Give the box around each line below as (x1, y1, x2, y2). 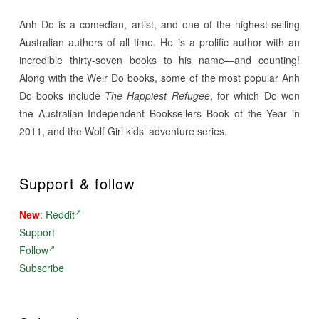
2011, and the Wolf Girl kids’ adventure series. (19, 123, 227, 138)
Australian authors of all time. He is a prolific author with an (19, 34, 300, 49)
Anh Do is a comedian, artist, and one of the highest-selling (19, 16, 300, 31)
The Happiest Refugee (104, 88, 210, 103)
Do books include (19, 88, 105, 103)
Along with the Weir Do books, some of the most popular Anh (19, 70, 300, 85)
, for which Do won (209, 88, 300, 103)
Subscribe (19, 260, 64, 275)
